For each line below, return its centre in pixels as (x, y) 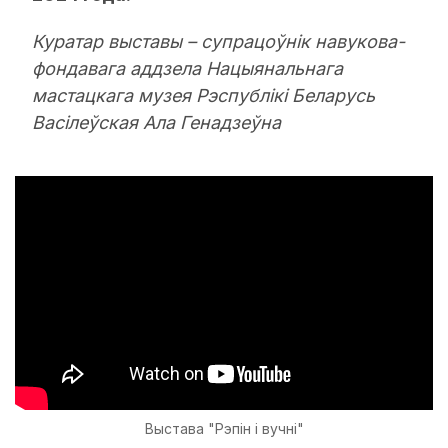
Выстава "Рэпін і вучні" (224, 429)
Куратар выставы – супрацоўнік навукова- (218, 41)
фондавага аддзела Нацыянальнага (187, 68)
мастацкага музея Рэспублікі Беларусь (203, 95)
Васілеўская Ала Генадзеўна (156, 122)
